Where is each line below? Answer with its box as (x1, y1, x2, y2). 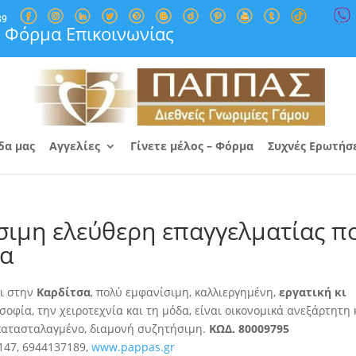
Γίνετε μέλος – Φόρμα (130, 138, 253, 153)
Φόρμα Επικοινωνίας (5, 21, 175, 45)
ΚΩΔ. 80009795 (209, 321, 290, 336)
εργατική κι (279, 284, 347, 300)
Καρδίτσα (37, 284, 91, 300)
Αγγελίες (48, 138, 100, 153)
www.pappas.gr (91, 339, 176, 354)
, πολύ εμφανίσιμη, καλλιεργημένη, (91, 284, 280, 300)
